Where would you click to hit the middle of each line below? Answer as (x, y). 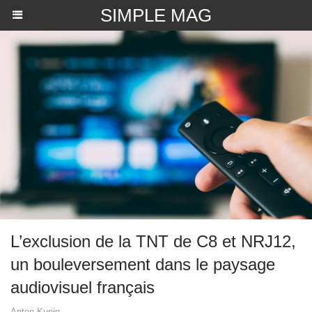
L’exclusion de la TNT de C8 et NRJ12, (153, 242)
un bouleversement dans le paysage (143, 265)
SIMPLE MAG (156, 15)
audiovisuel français (83, 288)
